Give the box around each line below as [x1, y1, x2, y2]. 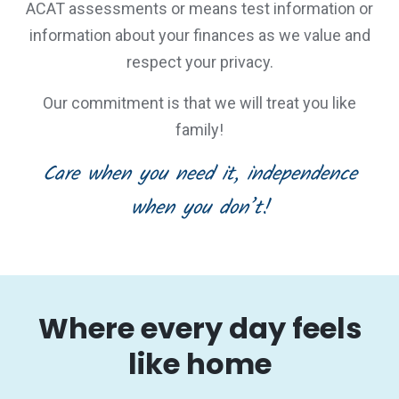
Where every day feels [37, 308, 362, 349]
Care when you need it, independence [42, 159, 357, 191]
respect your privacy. [126, 53, 273, 72]
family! [175, 120, 224, 140]
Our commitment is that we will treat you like [43, 94, 356, 113]
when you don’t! [130, 192, 269, 225]
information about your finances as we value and [28, 26, 370, 45]
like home [127, 344, 272, 385]
